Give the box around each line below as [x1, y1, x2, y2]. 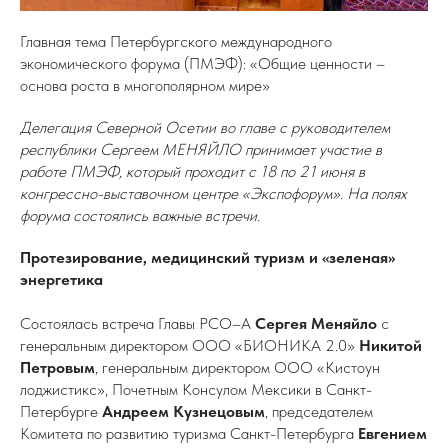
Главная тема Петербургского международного [20, 32, 332, 51]
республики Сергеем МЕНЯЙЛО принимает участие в [20, 140, 382, 159]
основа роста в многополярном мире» [20, 76, 270, 95]
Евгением [358, 424, 427, 443]
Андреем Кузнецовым [102, 402, 265, 421]
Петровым [20, 358, 95, 377]
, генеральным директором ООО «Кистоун [95, 358, 380, 377]
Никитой [359, 336, 422, 355]
